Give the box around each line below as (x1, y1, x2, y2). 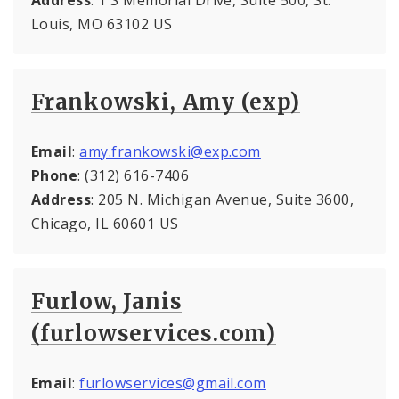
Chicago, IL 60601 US (31, 213, 179, 233)
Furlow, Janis (31, 287, 183, 315)
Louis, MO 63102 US (31, 13, 173, 34)
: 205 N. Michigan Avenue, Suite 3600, (91, 189, 354, 209)
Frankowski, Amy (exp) (31, 87, 300, 116)
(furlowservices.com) (31, 319, 277, 347)
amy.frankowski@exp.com (79, 141, 261, 161)
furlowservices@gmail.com (79, 372, 266, 393)
